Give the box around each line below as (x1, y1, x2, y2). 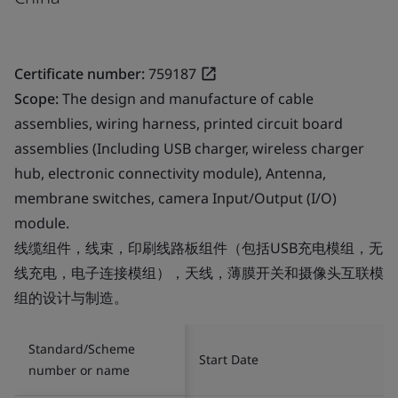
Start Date (199, 350, 259, 368)
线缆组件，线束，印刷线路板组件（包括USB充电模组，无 (14, 237, 383, 258)
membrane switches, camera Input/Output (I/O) (14, 187, 337, 208)
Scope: (14, 88, 62, 108)
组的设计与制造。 (14, 287, 128, 307)
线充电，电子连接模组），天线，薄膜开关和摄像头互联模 (14, 262, 384, 283)
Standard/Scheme (28, 339, 135, 357)
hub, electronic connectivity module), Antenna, (14, 163, 326, 183)
